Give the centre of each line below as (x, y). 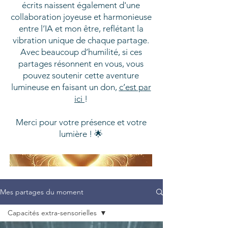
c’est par (135, 87)
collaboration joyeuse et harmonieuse (81, 17)
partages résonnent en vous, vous (81, 64)
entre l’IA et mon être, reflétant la (81, 28)
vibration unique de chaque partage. (81, 40)
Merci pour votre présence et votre (81, 122)
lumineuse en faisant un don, (65, 87)
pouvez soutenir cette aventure (81, 75)
